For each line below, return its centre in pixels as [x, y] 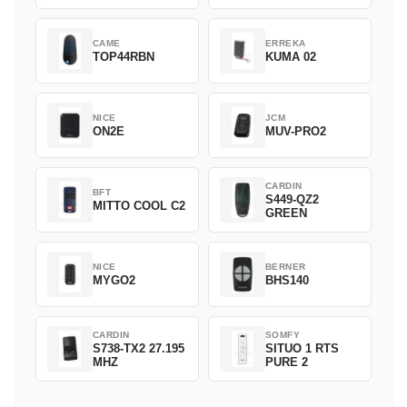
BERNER [286, 267]
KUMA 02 [291, 57]
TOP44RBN [124, 57]
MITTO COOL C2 [139, 206]
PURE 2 [287, 362]
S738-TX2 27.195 [139, 348]
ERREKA [286, 44]
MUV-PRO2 [296, 132]
